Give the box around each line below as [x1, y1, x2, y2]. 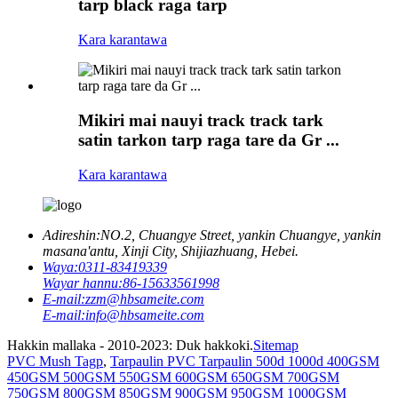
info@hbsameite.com [85, 306, 204, 322]
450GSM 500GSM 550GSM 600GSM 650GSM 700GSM [7, 369, 339, 385]
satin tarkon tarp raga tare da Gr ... [78, 130, 339, 149]
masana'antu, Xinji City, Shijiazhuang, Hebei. [43, 243, 298, 259]
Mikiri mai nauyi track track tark [78, 110, 323, 130]
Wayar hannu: [43, 275, 123, 291]
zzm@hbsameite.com [85, 291, 204, 306]
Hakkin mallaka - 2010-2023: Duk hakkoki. [7, 337, 253, 353]
